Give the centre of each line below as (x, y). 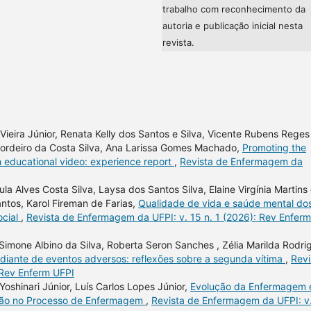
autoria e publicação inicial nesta (233, 25)
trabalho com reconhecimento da (234, 9)
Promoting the (274, 147)
